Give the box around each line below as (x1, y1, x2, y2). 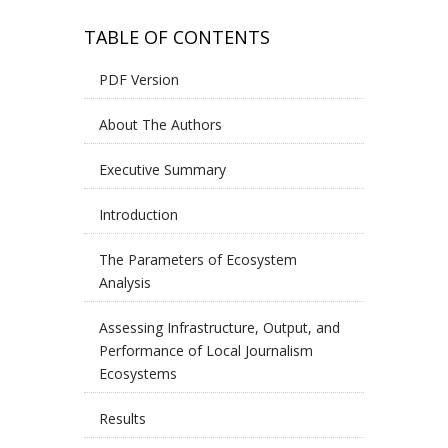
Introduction (99, 205, 178, 224)
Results (99, 409, 146, 428)
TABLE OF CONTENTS (84, 25, 270, 49)
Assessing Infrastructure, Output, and (99, 318, 340, 337)
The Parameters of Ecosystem (99, 250, 297, 269)
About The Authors (99, 115, 222, 134)
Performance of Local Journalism (99, 341, 313, 360)
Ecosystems (99, 364, 177, 383)
